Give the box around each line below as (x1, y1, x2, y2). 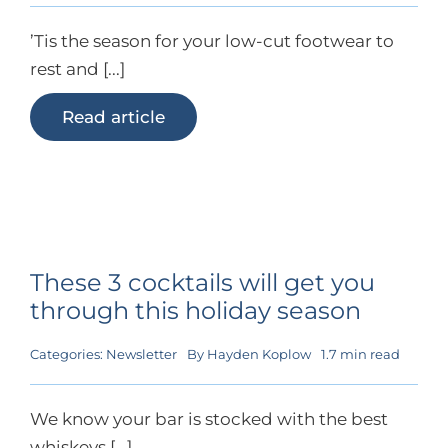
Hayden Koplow (206, 346, 311, 363)
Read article (61, 106, 165, 127)
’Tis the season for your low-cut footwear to (29, 30, 394, 51)
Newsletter (105, 346, 177, 363)
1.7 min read (320, 346, 400, 363)
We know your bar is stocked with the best (29, 408, 388, 429)
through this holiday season (29, 295, 361, 325)
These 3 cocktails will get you (29, 267, 375, 297)
